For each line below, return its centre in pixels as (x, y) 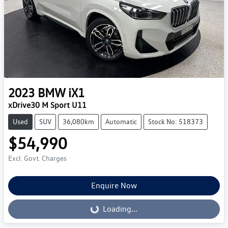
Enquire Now (114, 186)
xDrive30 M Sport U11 (47, 105)
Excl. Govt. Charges (37, 159)
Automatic (121, 122)
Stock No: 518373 (176, 122)
